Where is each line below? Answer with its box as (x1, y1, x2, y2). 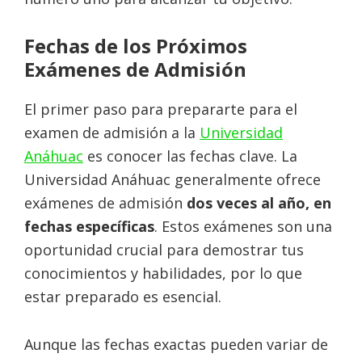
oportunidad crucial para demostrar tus (24, 240, 304, 259)
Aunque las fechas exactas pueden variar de (24, 335, 328, 354)
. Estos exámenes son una (154, 217, 332, 236)
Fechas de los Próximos (24, 32, 247, 59)
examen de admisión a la (24, 123, 200, 142)
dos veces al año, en (187, 193, 331, 213)
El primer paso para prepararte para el (24, 99, 297, 119)
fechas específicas (24, 217, 154, 236)
